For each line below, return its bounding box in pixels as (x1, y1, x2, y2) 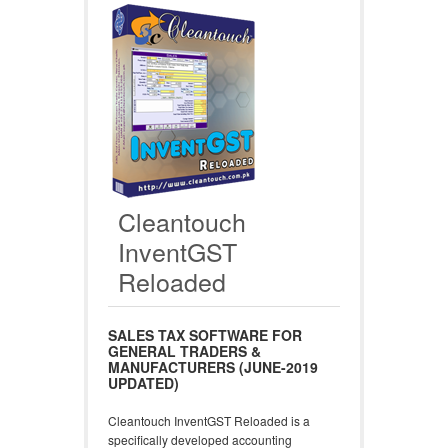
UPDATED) (108, 373, 179, 393)
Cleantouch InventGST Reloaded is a (108, 412, 310, 429)
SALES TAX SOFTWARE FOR (108, 325, 302, 345)
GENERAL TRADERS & (108, 341, 261, 361)
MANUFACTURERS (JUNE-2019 (108, 357, 318, 377)
